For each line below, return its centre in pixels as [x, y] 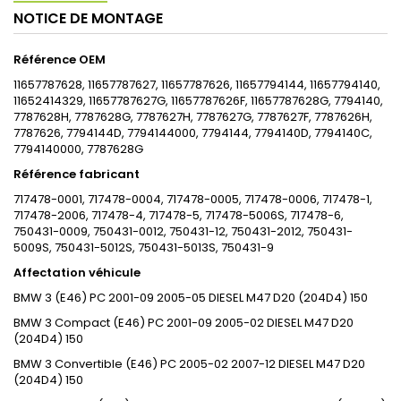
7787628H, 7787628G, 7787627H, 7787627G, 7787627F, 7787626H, [193, 117]
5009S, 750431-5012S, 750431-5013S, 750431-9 [144, 248]
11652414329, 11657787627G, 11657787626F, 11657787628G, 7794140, [198, 101]
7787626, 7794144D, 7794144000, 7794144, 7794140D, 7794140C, [193, 133]
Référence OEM [60, 60]
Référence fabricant [77, 175]
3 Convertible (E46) [101, 364]
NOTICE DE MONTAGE [88, 19]
